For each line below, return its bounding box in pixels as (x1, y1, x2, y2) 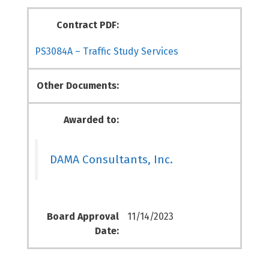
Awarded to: (64, 114, 119, 125)
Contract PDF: (56, 19, 119, 31)
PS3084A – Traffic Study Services (35, 46, 178, 57)
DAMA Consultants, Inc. (50, 153, 173, 166)
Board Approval (47, 210, 119, 222)
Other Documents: (37, 80, 119, 91)
